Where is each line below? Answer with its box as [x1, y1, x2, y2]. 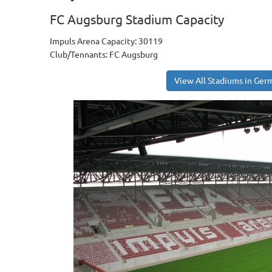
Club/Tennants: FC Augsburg [50, 50, 158, 59]
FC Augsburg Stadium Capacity [50, 12, 225, 27]
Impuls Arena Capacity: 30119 [50, 36, 163, 46]
